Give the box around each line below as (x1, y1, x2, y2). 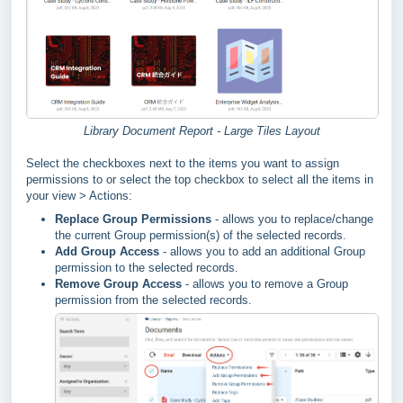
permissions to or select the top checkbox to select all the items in (26, 173, 373, 187)
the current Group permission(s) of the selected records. (55, 228, 350, 243)
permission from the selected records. (55, 293, 252, 308)
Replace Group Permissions (55, 212, 211, 227)
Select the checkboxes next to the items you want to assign (26, 157, 339, 171)
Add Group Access (55, 245, 159, 259)
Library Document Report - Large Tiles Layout (83, 124, 320, 139)
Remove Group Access (55, 277, 182, 291)
